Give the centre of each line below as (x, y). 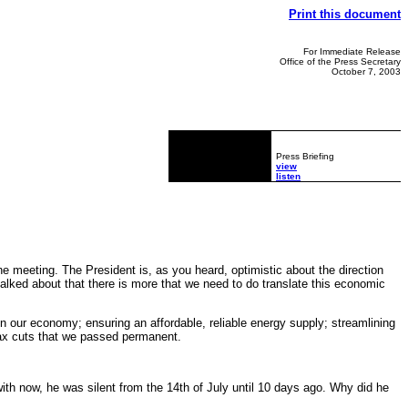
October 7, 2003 (366, 71)
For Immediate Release (352, 51)
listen (288, 176)
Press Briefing (305, 156)
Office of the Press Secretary (340, 61)
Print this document (345, 14)
